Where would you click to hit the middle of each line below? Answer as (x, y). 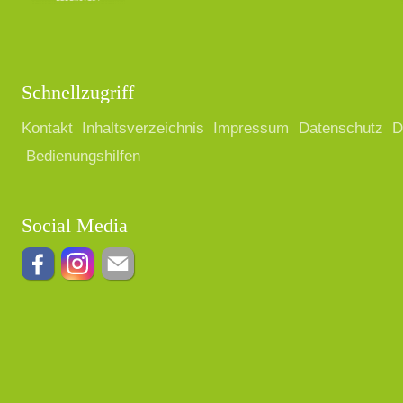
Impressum (251, 129)
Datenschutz (340, 129)
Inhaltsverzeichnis (143, 129)
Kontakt (47, 129)
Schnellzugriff (77, 92)
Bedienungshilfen (84, 157)
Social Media (74, 225)
